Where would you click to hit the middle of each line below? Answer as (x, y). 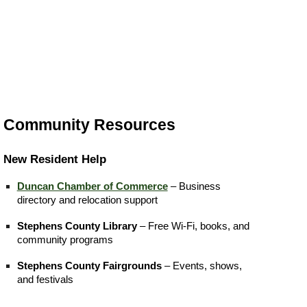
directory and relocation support (87, 200)
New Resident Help (54, 159)
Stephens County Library (77, 226)
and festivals (45, 279)
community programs (65, 240)
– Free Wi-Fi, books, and (193, 226)
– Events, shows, (201, 266)
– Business (194, 186)
